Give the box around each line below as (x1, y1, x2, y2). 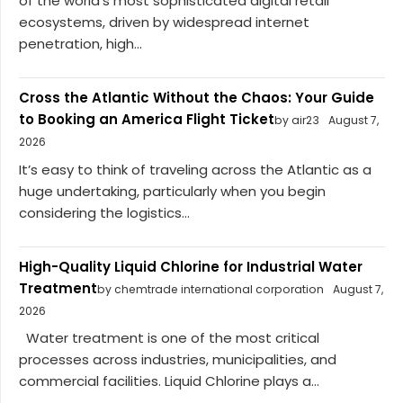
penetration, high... (19, 34, 142, 54)
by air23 (274, 112, 319, 129)
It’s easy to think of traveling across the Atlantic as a (19, 159, 372, 179)
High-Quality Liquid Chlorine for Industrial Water (19, 256, 363, 276)
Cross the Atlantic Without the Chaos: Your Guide (19, 88, 374, 108)
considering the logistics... (19, 202, 190, 222)
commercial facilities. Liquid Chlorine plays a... (19, 372, 319, 391)
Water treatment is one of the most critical (19, 328, 319, 348)
